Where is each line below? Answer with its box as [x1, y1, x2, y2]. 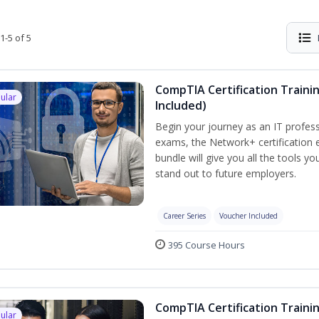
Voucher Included [219, 211, 278, 221]
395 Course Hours [168, 239, 245, 251]
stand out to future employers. [155, 167, 296, 180]
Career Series [163, 211, 206, 221]
